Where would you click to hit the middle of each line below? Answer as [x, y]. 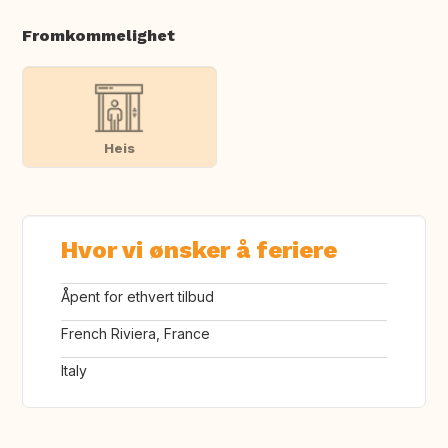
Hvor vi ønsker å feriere [199, 250]
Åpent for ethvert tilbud [137, 297]
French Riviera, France [135, 334]
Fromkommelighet [98, 36]
